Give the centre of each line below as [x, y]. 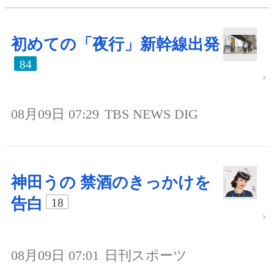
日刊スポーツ [146, 255]
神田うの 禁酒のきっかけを [111, 182]
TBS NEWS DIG [151, 114]
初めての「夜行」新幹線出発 [115, 44]
